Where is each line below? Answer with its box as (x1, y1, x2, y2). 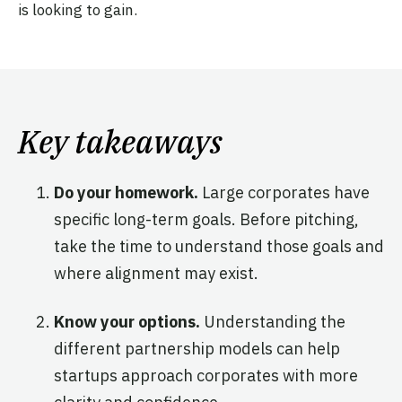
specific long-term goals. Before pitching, (54, 208, 359, 230)
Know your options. (54, 310, 204, 332)
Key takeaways (18, 120, 223, 162)
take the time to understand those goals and (54, 235, 384, 257)
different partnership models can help (54, 337, 340, 359)
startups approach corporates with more (54, 364, 358, 386)
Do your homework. (54, 181, 198, 203)
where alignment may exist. (54, 262, 258, 284)
